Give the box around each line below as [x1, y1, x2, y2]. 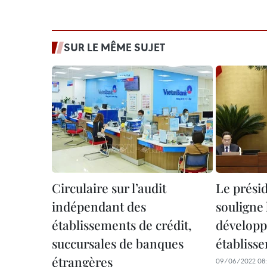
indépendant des [52, 198, 146, 215]
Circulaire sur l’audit [52, 179, 166, 196]
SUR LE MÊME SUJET [64, 40, 165, 54]
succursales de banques [52, 235, 184, 252]
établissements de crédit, [52, 216, 192, 233]
